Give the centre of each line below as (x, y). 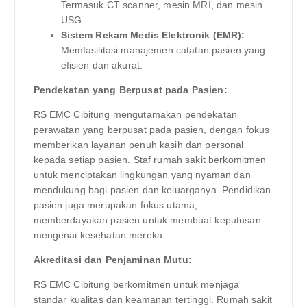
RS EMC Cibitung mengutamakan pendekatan (135, 114)
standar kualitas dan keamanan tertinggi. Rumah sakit (152, 299)
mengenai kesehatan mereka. (99, 235)
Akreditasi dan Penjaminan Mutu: (112, 259)
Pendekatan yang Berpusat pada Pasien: (130, 89)
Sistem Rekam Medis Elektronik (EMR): (153, 35)
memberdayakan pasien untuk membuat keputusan (147, 220)
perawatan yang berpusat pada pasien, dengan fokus (151, 129)
